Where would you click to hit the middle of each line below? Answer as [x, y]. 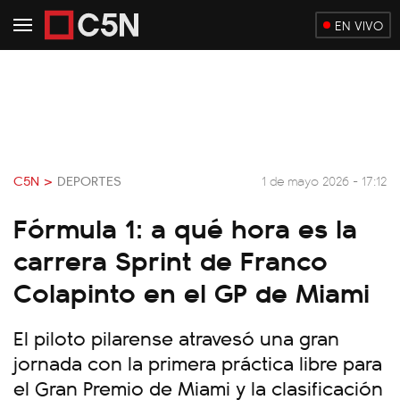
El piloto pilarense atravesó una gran [176, 337]
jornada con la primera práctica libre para [198, 362]
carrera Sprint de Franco [171, 259]
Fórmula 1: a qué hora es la [185, 227]
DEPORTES [89, 180]
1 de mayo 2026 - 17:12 [324, 180]
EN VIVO [359, 25]
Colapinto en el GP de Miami [192, 291]
